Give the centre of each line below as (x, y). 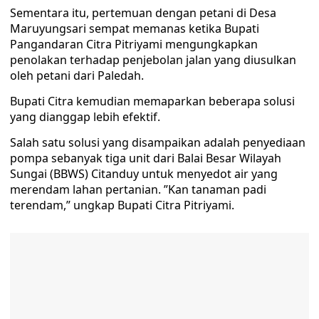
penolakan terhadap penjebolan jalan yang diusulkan (153, 60)
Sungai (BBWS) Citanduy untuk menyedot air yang (144, 174)
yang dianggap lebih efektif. (85, 117)
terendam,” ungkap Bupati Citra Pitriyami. (122, 205)
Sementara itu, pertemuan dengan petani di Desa (143, 13)
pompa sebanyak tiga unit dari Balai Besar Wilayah (146, 158)
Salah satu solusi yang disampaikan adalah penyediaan (158, 143)
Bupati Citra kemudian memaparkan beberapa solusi (152, 101)
